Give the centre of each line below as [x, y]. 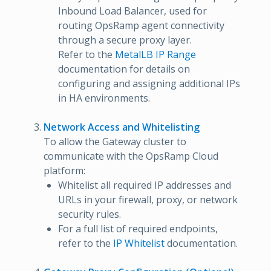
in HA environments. [104, 98]
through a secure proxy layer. [125, 40]
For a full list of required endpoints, [138, 229]
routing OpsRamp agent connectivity [141, 25]
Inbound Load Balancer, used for [132, 11]
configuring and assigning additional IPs [149, 83]
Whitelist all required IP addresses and [145, 185]
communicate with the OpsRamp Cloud [131, 156]
